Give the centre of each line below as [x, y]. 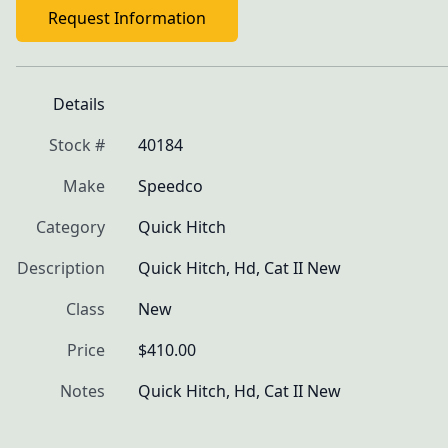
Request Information [127, 18]
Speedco [170, 186]
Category [70, 227]
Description [61, 268]
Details [79, 104]
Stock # [77, 145]
